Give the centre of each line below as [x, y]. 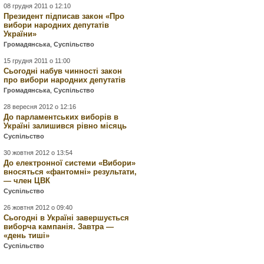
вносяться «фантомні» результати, [70, 172]
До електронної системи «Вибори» [70, 163]
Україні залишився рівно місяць [65, 126]
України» [20, 34]
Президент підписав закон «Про [64, 16]
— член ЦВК [27, 181]
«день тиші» [27, 235]
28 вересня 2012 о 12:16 [40, 107]
